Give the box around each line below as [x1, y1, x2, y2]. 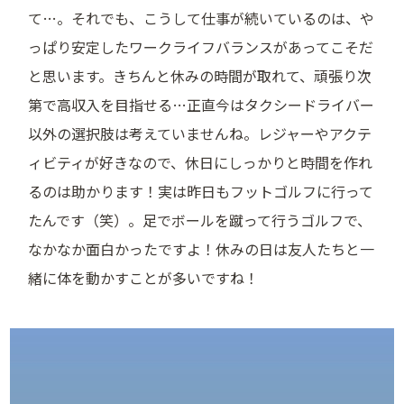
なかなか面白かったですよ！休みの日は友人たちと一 [28, 237, 375, 260]
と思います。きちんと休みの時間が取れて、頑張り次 [28, 64, 372, 87]
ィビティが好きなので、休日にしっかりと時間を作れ [28, 151, 373, 173]
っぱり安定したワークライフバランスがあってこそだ [28, 35, 374, 58]
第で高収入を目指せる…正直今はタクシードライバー [28, 93, 375, 115]
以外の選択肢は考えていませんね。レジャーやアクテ [28, 122, 372, 144]
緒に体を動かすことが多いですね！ [28, 266, 260, 289]
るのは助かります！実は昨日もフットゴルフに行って [28, 179, 374, 202]
